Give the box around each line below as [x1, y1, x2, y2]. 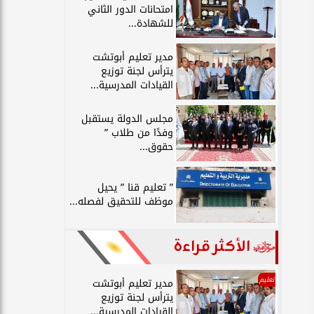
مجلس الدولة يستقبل [81, 109, 173, 128]
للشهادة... [128, 14, 173, 33]
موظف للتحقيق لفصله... [69, 192, 173, 211]
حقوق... [139, 137, 173, 156]
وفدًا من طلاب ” [104, 123, 173, 142]
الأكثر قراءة [174, 234, 250, 260]
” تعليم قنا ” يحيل [97, 178, 173, 197]
